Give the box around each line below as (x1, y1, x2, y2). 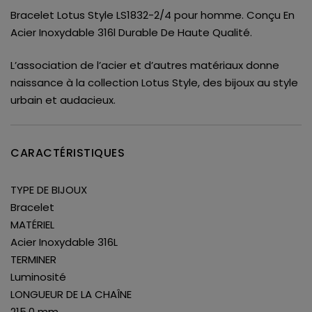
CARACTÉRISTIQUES (10, 145, 125, 162)
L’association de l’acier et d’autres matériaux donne (10, 58, 279, 73)
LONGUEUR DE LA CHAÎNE (10, 287, 132, 302)
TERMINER (10, 252, 56, 267)
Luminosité (10, 270, 66, 285)
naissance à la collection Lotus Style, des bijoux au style (10, 75, 298, 91)
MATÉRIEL (10, 217, 54, 233)
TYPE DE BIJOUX (10, 182, 87, 198)
